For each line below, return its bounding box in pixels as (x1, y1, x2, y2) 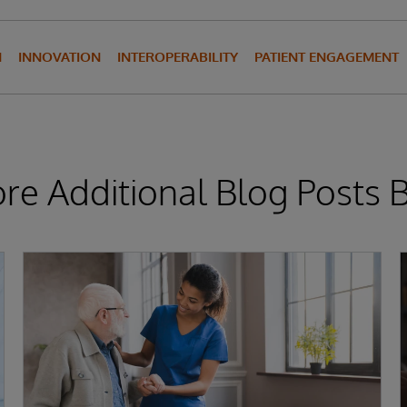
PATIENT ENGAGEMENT (254, 48, 399, 65)
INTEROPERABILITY (117, 48, 238, 65)
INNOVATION (18, 48, 101, 65)
